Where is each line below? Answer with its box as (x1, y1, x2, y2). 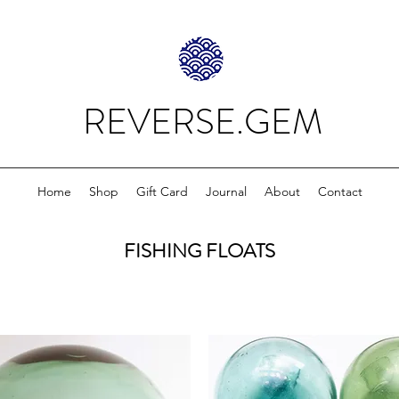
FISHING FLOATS (124, 237, 275, 265)
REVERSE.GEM (83, 96, 322, 147)
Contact (317, 183, 362, 199)
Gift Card (135, 183, 188, 199)
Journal (205, 183, 247, 199)
